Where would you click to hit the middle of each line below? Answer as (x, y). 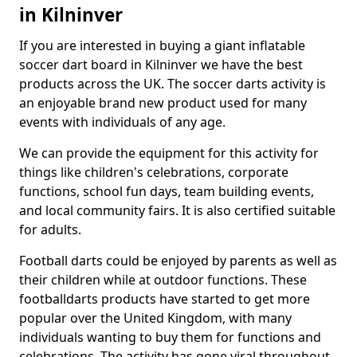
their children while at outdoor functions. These (163, 280)
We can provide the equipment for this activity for (169, 153)
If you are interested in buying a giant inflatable (162, 45)
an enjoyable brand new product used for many (163, 103)
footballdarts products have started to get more (165, 299)
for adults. (50, 229)
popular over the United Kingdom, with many (155, 318)
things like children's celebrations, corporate (154, 172)
